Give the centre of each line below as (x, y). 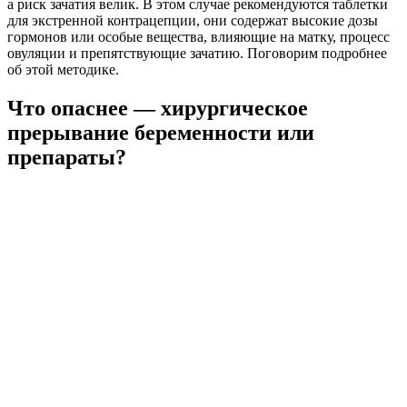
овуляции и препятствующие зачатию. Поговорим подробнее (197, 54)
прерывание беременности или (161, 133)
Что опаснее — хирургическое (158, 109)
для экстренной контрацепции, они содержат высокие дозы (193, 21)
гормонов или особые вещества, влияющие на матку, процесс (199, 37)
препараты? (67, 158)
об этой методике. (63, 70)
